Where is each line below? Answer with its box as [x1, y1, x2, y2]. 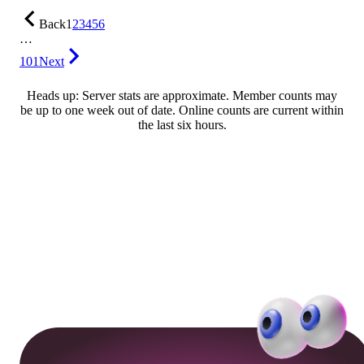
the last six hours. [137, 118, 227, 132]
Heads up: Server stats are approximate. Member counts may [27, 89, 337, 103]
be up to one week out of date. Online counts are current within [20, 103, 344, 118]
